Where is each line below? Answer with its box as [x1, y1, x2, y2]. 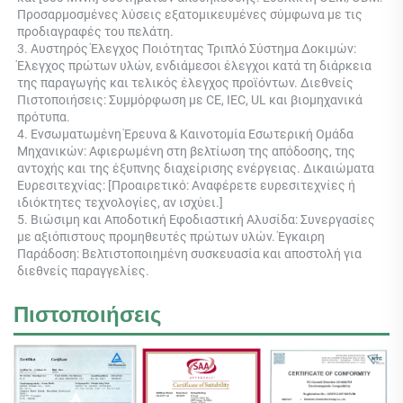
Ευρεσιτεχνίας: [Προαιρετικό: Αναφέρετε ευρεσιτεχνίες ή [17, 177, 355, 193]
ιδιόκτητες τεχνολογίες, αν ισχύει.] [17, 194, 226, 210]
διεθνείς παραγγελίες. [17, 263, 152, 278]
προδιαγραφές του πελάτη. [17, 23, 176, 39]
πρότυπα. [17, 109, 73, 124]
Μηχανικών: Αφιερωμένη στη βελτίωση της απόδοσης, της [17, 143, 355, 158]
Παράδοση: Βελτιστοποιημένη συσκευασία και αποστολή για [17, 246, 362, 261]
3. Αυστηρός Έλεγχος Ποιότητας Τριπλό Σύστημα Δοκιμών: [17, 40, 356, 56]
